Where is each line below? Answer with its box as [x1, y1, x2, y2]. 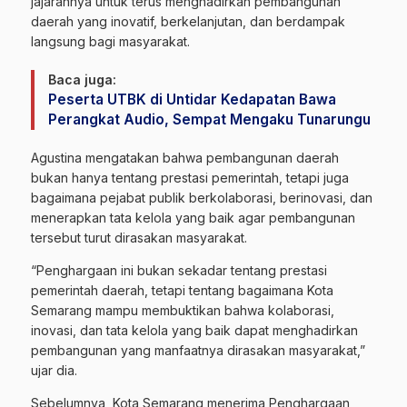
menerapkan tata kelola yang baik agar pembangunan [31, 210, 355, 226]
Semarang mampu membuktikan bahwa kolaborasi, [31, 303, 334, 319]
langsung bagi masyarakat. [31, 34, 190, 50]
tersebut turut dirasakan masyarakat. [31, 230, 247, 246]
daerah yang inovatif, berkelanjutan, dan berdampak [31, 14, 345, 30]
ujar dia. [31, 362, 77, 379]
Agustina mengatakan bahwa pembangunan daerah [31, 150, 339, 166]
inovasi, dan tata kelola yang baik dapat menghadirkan [31, 323, 358, 339]
